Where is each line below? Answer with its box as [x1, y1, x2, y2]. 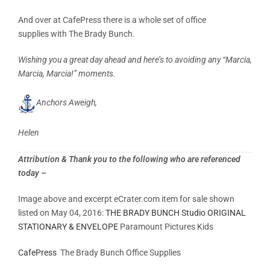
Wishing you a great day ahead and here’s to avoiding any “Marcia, [18, 54, 252, 64]
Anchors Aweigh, [36, 97, 101, 107]
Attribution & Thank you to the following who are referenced [18, 154, 240, 164]
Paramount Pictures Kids [118, 221, 213, 231]
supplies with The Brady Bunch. [18, 28, 135, 39]
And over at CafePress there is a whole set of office [18, 14, 206, 25]
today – [18, 168, 46, 178]
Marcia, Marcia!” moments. [18, 68, 116, 78]
